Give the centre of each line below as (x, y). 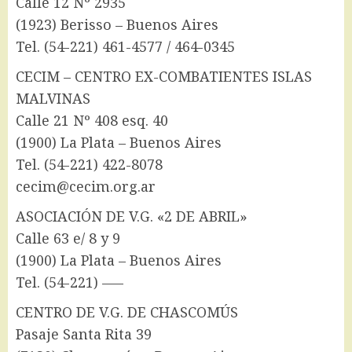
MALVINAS (53, 99)
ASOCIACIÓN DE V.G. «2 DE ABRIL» (132, 216)
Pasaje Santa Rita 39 (84, 334)
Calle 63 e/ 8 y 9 (68, 238)
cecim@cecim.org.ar (86, 187)
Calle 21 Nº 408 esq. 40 (92, 121)
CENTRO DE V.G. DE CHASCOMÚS (127, 312)
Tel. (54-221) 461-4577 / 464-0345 (125, 47)
